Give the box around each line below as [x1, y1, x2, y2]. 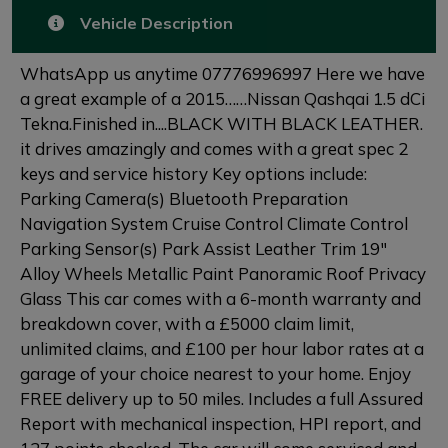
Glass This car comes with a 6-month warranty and [20, 288, 421, 309]
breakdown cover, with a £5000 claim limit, [20, 313, 354, 334]
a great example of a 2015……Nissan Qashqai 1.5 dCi [20, 88, 425, 109]
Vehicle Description [76, 13, 233, 33]
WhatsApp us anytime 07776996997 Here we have [20, 63, 425, 84]
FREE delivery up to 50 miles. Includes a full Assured [20, 388, 423, 409]
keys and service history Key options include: [20, 163, 367, 184]
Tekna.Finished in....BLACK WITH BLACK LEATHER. [20, 113, 423, 134]
